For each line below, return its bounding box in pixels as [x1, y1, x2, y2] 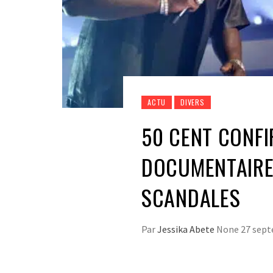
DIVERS [180, 97, 205, 108]
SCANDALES [141, 181, 241, 214]
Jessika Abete [157, 223, 216, 236]
